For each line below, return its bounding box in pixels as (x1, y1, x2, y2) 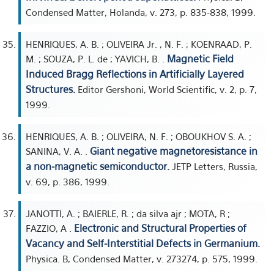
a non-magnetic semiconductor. (26, 160, 169, 172)
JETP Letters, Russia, (169, 161, 257, 172)
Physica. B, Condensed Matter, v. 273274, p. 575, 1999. (26, 253, 257, 264)
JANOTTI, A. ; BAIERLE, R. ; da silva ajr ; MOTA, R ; (26, 208, 230, 219)
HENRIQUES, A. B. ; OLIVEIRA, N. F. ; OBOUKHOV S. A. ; (26, 131, 251, 142)
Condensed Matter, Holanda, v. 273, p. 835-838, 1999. (26, 7, 256, 18)
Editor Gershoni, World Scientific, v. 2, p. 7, (75, 84, 257, 95)
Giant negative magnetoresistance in (90, 145, 257, 157)
